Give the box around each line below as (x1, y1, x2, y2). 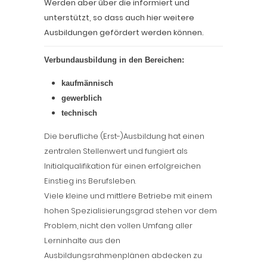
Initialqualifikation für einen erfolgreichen (44, 160, 201, 172)
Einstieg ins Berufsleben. (44, 175, 136, 187)
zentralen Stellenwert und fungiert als (44, 145, 188, 157)
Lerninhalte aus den (44, 235, 120, 246)
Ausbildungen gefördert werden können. (44, 27, 204, 38)
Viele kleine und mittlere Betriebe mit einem (44, 190, 212, 201)
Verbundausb (44, 55, 93, 64)
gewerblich (61, 94, 102, 103)
